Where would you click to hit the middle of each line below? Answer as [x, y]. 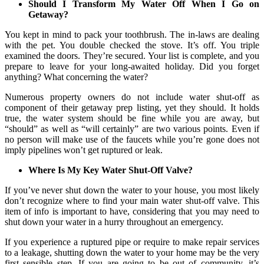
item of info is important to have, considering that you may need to [132, 211]
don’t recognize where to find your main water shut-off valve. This [132, 200]
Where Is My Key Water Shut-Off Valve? [110, 170]
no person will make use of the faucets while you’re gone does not [132, 139]
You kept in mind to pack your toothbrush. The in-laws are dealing [132, 34]
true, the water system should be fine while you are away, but [132, 118]
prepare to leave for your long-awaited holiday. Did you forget [132, 66]
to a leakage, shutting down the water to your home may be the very [132, 252]
